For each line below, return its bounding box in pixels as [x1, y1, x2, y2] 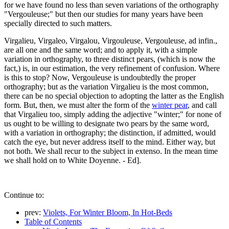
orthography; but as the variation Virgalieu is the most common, [4, 82, 209, 91]
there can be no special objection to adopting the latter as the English [4, 91, 224, 100]
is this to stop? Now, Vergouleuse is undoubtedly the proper [4, 73, 196, 82]
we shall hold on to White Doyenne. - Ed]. [4, 155, 141, 165]
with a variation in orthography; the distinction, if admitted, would [4, 128, 216, 137]
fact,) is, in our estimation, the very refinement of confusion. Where [4, 63, 220, 73]
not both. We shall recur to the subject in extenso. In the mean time [4, 146, 218, 155]
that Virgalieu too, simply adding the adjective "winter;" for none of [4, 109, 221, 119]
